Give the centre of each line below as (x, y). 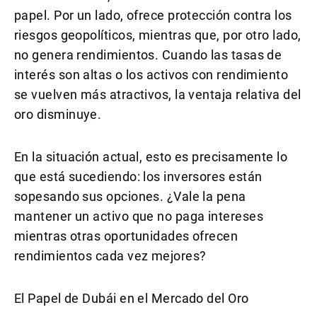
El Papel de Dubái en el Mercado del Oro (132, 298)
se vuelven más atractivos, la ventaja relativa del (158, 94)
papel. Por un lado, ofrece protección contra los (153, 15)
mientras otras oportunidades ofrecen (126, 236)
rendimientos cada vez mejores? (110, 256)
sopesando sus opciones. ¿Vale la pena (130, 196)
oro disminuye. (58, 114)
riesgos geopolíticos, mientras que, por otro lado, (158, 35)
